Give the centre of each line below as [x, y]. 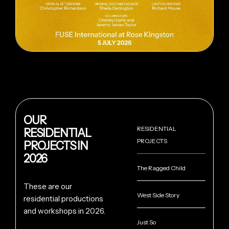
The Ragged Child [161, 168]
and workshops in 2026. [64, 211]
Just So [146, 222]
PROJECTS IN [56, 145]
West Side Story [158, 195]
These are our [48, 186]
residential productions [63, 198]
